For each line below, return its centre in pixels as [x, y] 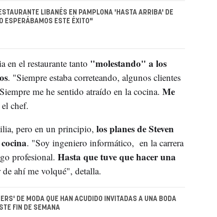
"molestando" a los [128, 63]
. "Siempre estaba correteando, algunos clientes [94, 77]
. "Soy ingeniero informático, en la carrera [105, 142]
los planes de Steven [135, 128]
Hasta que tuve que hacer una [116, 156]
